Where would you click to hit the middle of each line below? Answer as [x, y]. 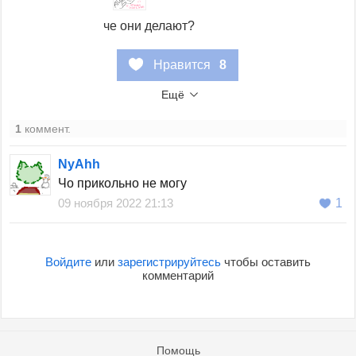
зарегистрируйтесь [169, 261]
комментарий [178, 275]
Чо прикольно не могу [123, 184]
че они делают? [149, 26]
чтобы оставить [265, 261]
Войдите [68, 261]
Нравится [182, 65]
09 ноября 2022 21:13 [116, 203]
